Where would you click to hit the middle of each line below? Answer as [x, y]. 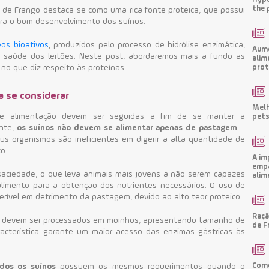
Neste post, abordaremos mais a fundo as [162, 56]
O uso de [227, 185]
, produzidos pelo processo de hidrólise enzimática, [147, 45]
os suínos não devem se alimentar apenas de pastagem [127, 128]
